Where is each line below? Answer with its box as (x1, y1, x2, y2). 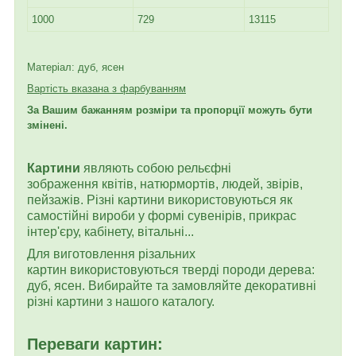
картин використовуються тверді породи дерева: (27, 262, 315, 277)
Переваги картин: (27, 335, 163, 353)
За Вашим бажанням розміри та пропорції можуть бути (27, 103, 312, 116)
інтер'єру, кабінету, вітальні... (27, 224, 194, 238)
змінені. (27, 118, 68, 131)
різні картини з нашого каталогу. (27, 294, 215, 308)
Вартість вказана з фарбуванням (27, 82, 186, 95)
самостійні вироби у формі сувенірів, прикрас (27, 208, 296, 222)
